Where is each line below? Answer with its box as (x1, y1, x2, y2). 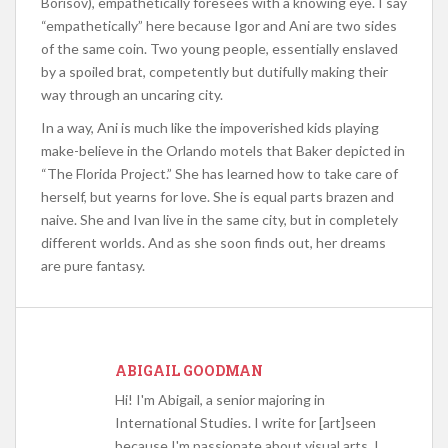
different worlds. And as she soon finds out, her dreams (41, 233, 386, 251)
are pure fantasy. (41, 256, 145, 274)
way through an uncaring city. (41, 85, 226, 103)
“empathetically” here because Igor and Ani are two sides (41, 16, 397, 34)
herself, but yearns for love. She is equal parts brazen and (41, 187, 394, 205)
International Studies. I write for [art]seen (115, 413, 376, 431)
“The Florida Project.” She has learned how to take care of (41, 164, 398, 182)
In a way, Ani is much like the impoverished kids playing (41, 118, 379, 136)
